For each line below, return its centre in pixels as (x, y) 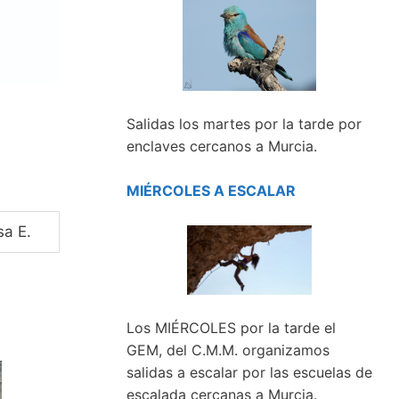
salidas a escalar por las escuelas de (249, 373)
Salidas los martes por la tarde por (244, 124)
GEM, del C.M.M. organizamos (228, 350)
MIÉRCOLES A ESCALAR (211, 191)
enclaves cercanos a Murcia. (222, 147)
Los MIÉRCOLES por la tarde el (231, 328)
